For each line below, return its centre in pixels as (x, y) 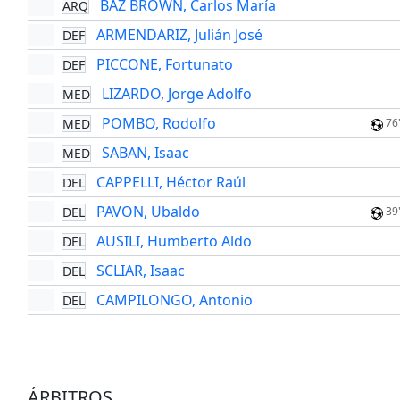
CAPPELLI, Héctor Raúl (171, 183)
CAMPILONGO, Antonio (174, 300)
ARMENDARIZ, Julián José (179, 35)
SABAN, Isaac (145, 153)
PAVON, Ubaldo (148, 212)
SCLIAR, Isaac (140, 271)
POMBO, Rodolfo (158, 124)
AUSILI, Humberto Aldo (174, 242)
